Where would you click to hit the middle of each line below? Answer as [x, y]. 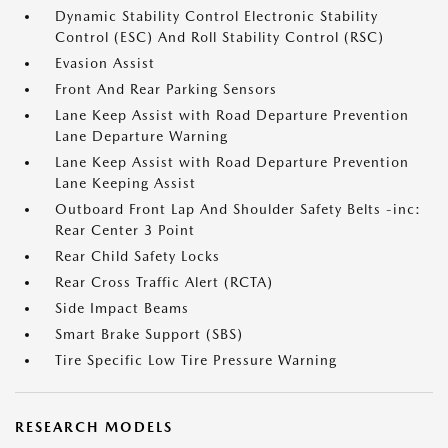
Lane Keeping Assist [125, 183]
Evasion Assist [105, 63]
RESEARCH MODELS [94, 427]
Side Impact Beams [122, 308]
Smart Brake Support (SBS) [149, 334]
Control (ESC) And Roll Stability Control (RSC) [219, 37]
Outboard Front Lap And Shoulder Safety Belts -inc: [238, 209]
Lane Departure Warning [141, 136]
